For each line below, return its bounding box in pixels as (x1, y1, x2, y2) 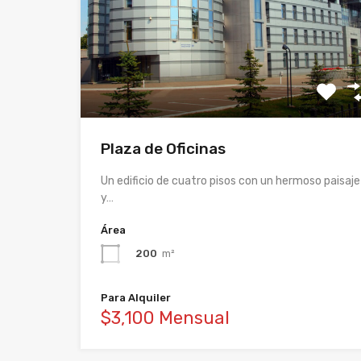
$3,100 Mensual (101, 306, 230, 329)
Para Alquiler (101, 291, 171, 304)
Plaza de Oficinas (101, 139, 226, 158)
